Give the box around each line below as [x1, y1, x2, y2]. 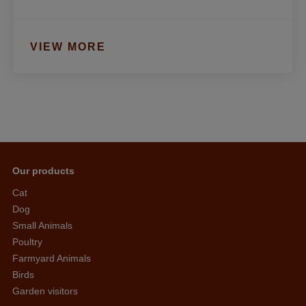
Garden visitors [12, 286, 78, 296]
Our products [12, 165, 74, 176]
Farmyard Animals [12, 253, 91, 264]
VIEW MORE [30, 40, 106, 53]
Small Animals [12, 220, 72, 231]
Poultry [12, 236, 42, 247]
